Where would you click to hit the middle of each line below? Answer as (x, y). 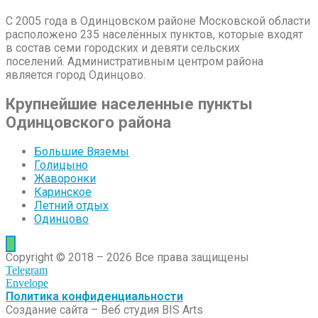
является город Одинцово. (76, 75)
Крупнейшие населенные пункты (129, 104)
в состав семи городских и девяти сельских (123, 48)
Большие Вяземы (82, 151)
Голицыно (61, 165)
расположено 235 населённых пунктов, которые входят (154, 34)
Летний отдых (71, 205)
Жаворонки (65, 178)
